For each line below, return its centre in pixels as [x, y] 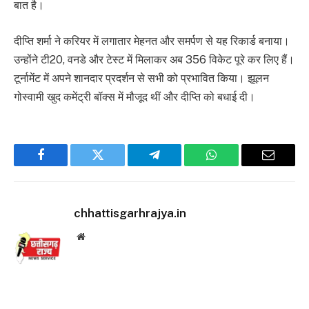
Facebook [64, 165]
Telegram [177, 165]
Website [100, 236]
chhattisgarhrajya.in [130, 213]
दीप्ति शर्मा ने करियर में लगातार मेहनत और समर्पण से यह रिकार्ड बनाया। [152, 41]
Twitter [115, 165]
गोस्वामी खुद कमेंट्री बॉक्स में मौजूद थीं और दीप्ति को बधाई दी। [134, 97]
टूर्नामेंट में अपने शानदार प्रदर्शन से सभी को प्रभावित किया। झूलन [141, 78]
